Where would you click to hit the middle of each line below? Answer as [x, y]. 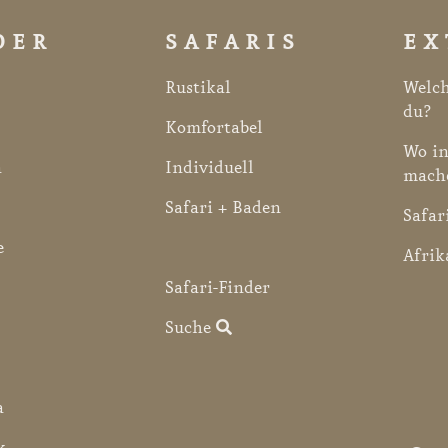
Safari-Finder [217, 287]
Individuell [209, 167]
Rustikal [197, 87]
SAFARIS [232, 42]
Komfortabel [213, 127]
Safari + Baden [222, 207]
